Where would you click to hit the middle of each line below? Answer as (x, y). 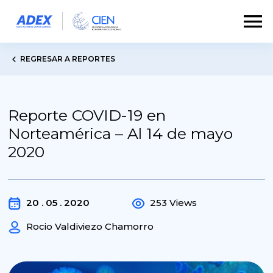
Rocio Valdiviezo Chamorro (90, 226)
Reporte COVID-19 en (87, 115)
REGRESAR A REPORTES (68, 59)
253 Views (174, 203)
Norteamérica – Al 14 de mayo (121, 133)
